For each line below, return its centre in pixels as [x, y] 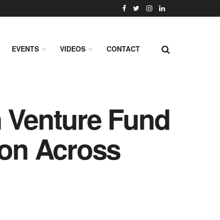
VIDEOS [73, 49]
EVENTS [25, 49]
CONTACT [123, 49]
